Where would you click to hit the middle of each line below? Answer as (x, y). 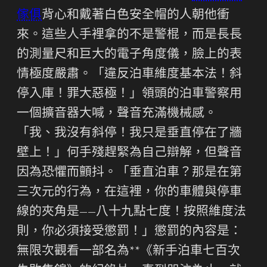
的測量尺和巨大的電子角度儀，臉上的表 (129, 55)
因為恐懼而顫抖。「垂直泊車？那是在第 (129, 173)
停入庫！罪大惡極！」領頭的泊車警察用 (129, 94)
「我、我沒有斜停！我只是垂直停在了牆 (129, 133)
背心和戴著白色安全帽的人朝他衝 (136, 15)
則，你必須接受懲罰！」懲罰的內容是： (129, 232)
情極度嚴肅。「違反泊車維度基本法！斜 (129, 74)
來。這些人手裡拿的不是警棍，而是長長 (129, 35)
